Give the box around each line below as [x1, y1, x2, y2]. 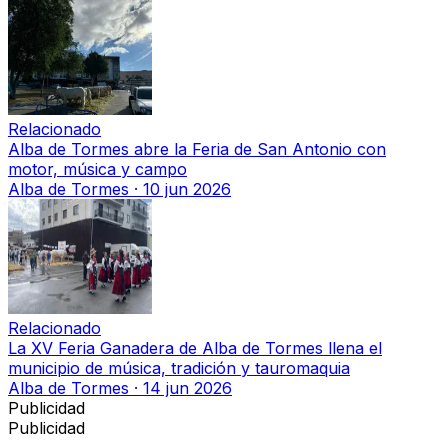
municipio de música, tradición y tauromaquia [8, 358, 350, 379]
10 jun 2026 [143, 179, 231, 200]
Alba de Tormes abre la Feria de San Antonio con [8, 139, 386, 160]
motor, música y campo [8, 159, 187, 180]
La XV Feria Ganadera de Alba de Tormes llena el [8, 338, 382, 359]
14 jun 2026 [143, 378, 232, 399]
